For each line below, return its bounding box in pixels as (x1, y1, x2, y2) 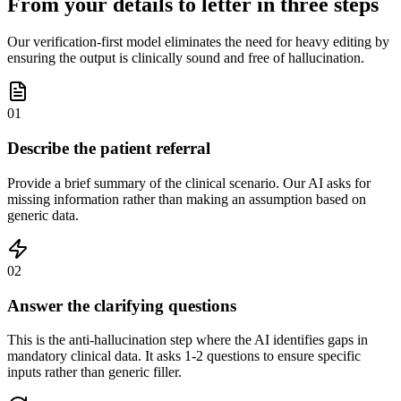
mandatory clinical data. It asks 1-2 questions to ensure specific (7, 348, 361, 364)
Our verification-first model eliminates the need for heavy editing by (7, 34, 389, 50)
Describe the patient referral (7, 139, 210, 158)
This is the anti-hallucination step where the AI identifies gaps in (7, 332, 368, 348)
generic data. (7, 207, 79, 223)
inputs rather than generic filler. (7, 364, 182, 380)
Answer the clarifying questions (7, 295, 236, 315)
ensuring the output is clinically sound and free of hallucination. (7, 50, 364, 66)
